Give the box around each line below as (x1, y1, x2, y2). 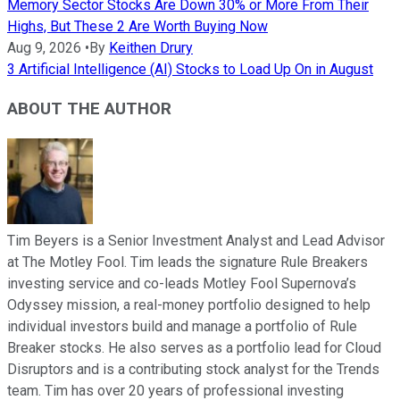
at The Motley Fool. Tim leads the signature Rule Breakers (7, 254, 368, 271)
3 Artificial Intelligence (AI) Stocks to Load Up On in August (7, 60, 373, 78)
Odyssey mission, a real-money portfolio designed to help (7, 296, 371, 314)
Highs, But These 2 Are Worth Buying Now (7, 17, 268, 35)
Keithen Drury (109, 38, 193, 56)
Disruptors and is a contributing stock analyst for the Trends (7, 361, 379, 379)
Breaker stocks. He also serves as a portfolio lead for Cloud (7, 339, 381, 357)
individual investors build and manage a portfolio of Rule (7, 318, 357, 336)
